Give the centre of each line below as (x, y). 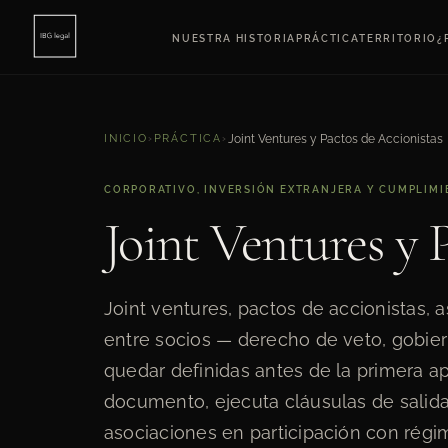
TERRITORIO (398, 38)
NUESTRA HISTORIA (234, 38)
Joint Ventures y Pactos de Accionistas (335, 138)
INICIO (126, 138)
